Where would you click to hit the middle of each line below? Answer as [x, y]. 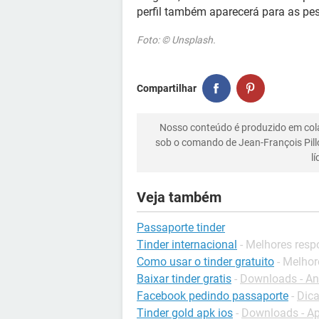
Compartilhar [167, 88]
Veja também [179, 197]
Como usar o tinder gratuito [205, 262]
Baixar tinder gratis [184, 279]
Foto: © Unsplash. [176, 40]
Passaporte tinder [181, 228]
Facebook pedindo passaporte [213, 296]
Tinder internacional [187, 245]
